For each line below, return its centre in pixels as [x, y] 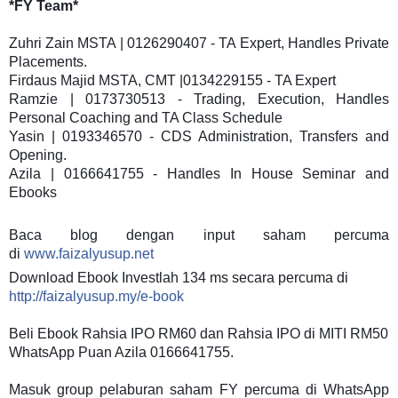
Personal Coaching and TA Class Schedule [146, 117]
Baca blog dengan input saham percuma [199, 235]
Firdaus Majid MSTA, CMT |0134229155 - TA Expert [172, 80]
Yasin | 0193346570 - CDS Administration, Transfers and [199, 136]
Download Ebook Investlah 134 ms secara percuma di [179, 277]
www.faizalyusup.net [89, 253]
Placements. [48, 61]
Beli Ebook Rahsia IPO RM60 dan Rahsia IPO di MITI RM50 [199, 333]
